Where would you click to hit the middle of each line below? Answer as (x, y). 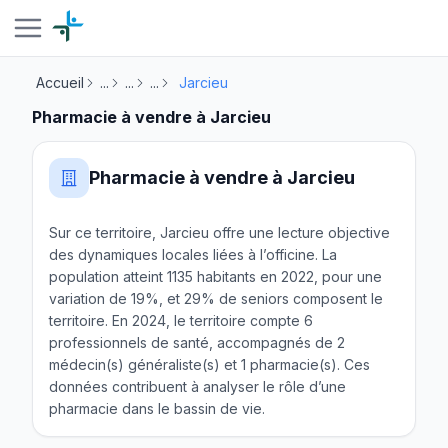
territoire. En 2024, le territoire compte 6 (181, 320)
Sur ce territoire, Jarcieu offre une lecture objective (219, 232)
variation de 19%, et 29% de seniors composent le (216, 298)
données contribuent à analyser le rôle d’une (197, 386)
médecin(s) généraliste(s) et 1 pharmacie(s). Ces (209, 364)
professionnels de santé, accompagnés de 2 (197, 342)
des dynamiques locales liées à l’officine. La (193, 254)
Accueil (60, 82)
